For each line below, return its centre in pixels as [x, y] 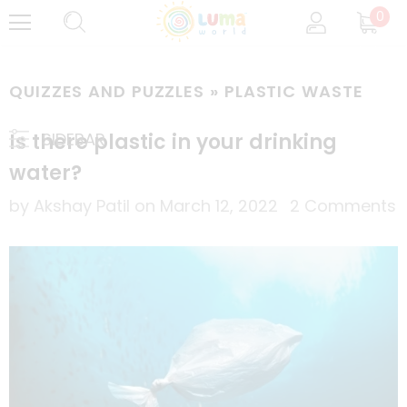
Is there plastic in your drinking [173, 143]
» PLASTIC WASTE [287, 92]
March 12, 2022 [219, 206]
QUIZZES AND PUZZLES [109, 92]
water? [45, 174]
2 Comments [343, 206]
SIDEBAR [74, 140]
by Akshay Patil [72, 206]
